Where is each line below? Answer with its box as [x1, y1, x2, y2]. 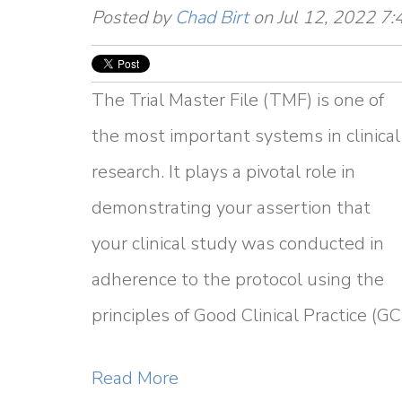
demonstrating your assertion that [92, 196, 371, 220]
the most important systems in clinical [92, 124, 400, 148]
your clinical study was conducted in [92, 232, 384, 256]
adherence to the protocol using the [92, 267, 384, 292]
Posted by [92, 5, 175, 30]
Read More [92, 366, 179, 390]
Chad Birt [175, 5, 249, 30]
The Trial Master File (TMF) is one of [92, 88, 384, 112]
